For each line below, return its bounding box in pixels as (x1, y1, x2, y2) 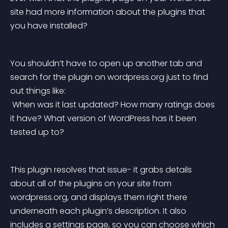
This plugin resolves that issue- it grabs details (10, 164, 194, 176)
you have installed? (10, 20, 88, 32)
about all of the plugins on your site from (10, 178, 174, 189)
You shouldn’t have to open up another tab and (10, 58, 204, 69)
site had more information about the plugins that (10, 6, 207, 18)
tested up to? (10, 126, 64, 138)
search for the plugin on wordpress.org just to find (10, 71, 210, 83)
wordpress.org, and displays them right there (10, 191, 189, 203)
